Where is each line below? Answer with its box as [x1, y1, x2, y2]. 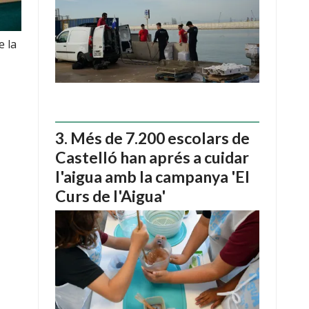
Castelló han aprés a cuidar [55, 148, 249, 168]
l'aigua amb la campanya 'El [55, 167, 250, 187]
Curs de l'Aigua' [55, 186, 166, 206]
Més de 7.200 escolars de [70, 128, 250, 148]
